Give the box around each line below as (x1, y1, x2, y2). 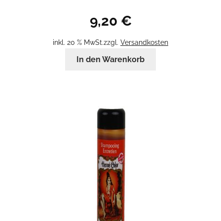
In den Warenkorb (76, 55, 145, 65)
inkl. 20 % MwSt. (53, 38, 104, 47)
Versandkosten (120, 38, 168, 47)
